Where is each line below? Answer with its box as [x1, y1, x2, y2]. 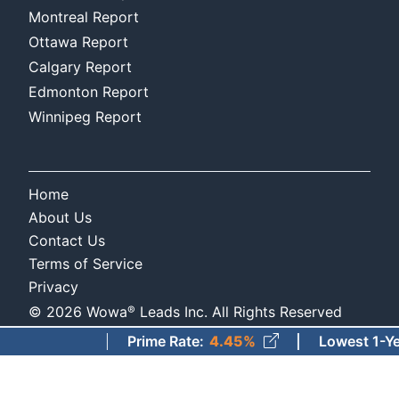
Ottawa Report [28, 32, 128, 51]
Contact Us [28, 231, 105, 249]
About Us [28, 208, 92, 226]
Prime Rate [84, 332, 157, 351]
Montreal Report [28, 7, 139, 26]
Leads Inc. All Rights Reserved [140, 302, 342, 321]
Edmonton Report [28, 82, 149, 101]
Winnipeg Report [28, 107, 142, 126]
